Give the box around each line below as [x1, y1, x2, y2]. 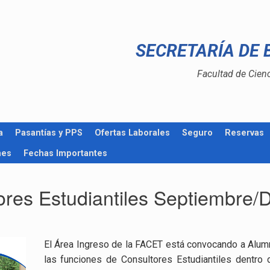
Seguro [182, 128, 213, 137]
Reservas [225, 128, 264, 137]
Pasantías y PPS [15, 128, 83, 137]
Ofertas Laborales [95, 128, 170, 137]
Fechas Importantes [24, 148, 107, 158]
